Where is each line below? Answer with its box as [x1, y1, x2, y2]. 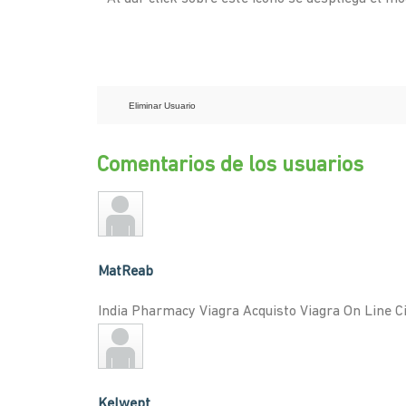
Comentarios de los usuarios [97, 155, 363, 177]
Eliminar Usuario [129, 101, 196, 111]
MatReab [98, 265, 153, 280]
